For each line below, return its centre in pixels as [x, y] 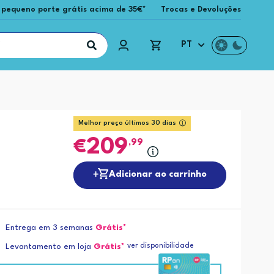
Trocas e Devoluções [201, 9]
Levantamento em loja [49, 247]
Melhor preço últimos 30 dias [127, 123]
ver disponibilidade [161, 246]
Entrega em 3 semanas [50, 228]
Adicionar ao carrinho [158, 175]
